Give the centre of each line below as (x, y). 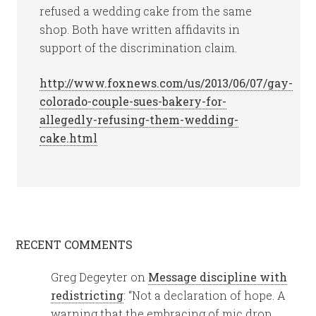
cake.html (69, 138)
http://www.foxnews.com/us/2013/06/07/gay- (166, 83)
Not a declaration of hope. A (209, 295)
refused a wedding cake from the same (146, 11)
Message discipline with (218, 277)
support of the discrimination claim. (139, 48)
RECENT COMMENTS (74, 244)
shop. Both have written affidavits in (140, 29)
